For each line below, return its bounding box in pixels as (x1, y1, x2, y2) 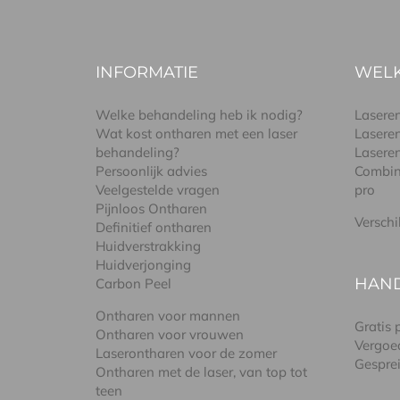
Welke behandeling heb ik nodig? (96, 106, 304, 124)
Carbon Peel (96, 275, 172, 293)
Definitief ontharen (96, 219, 212, 237)
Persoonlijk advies (96, 162, 208, 180)
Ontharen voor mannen (96, 307, 241, 325)
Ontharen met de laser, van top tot (96, 363, 308, 381)
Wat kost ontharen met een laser (96, 125, 298, 143)
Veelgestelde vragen (96, 181, 221, 199)
